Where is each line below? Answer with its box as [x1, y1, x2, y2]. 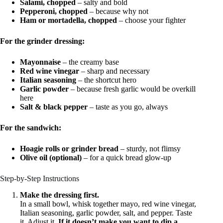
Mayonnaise [20, 57, 61, 66]
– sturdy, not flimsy [118, 144, 181, 153]
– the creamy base [61, 57, 119, 66]
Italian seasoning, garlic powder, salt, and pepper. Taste [20, 208, 192, 217]
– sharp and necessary [79, 66, 150, 75]
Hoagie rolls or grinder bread [20, 144, 118, 153]
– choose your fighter [117, 15, 186, 24]
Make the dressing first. [20, 190, 99, 199]
